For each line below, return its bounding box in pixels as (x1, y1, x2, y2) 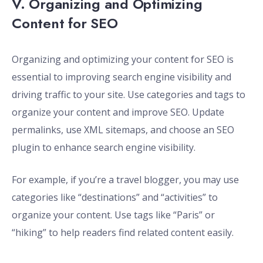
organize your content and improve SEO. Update (12, 106, 224, 119)
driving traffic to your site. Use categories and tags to (12, 88, 245, 102)
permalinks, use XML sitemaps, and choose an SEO (12, 123, 234, 137)
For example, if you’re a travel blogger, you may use (12, 173, 239, 187)
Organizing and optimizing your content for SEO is (12, 53, 234, 66)
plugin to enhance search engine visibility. (12, 141, 195, 154)
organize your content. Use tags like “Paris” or (12, 208, 215, 222)
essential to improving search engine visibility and (12, 70, 231, 84)
